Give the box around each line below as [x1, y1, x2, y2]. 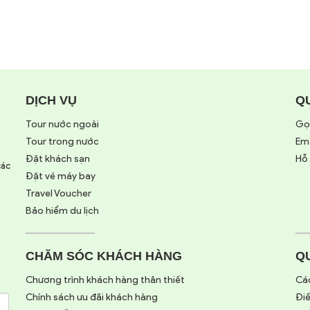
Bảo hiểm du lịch [26, 205, 99, 217]
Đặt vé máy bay [26, 170, 95, 183]
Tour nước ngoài [26, 118, 99, 131]
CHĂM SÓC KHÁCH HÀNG [26, 249, 182, 264]
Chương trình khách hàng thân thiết [26, 274, 185, 286]
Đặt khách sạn [26, 153, 90, 165]
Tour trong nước [26, 136, 99, 148]
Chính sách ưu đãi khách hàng [26, 291, 158, 304]
